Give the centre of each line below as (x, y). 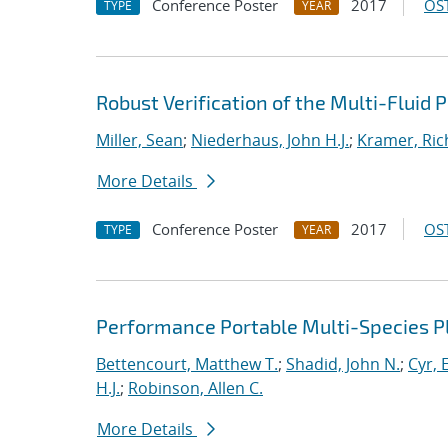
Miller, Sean (139, 140)
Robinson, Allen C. (195, 388)
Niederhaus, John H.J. (270, 140)
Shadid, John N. (343, 364)
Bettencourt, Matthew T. (187, 364)
